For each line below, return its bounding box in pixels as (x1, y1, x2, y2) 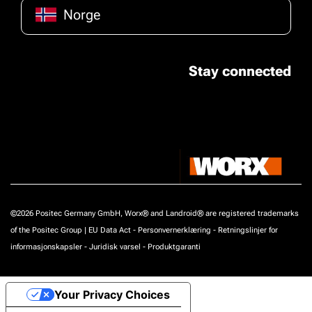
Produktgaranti (148, 242, 201, 251)
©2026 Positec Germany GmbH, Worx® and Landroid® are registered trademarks (10, 209, 299, 218)
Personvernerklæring (138, 226, 211, 235)
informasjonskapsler (10, 242, 82, 251)
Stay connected (189, 63, 291, 79)
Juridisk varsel (89, 242, 141, 251)
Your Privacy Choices (54, 288, 170, 302)
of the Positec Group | (10, 226, 88, 235)
